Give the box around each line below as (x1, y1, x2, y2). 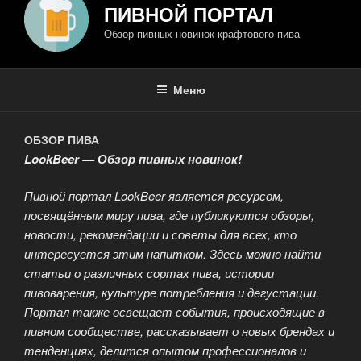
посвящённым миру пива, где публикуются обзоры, (24, 206, 314, 224)
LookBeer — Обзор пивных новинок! (24, 149, 242, 168)
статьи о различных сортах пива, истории (24, 264, 274, 282)
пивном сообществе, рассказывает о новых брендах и (24, 322, 334, 340)
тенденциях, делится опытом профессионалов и (24, 342, 306, 359)
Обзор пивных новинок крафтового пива (104, 25, 300, 41)
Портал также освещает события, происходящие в (24, 303, 325, 321)
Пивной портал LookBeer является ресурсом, (24, 187, 284, 205)
